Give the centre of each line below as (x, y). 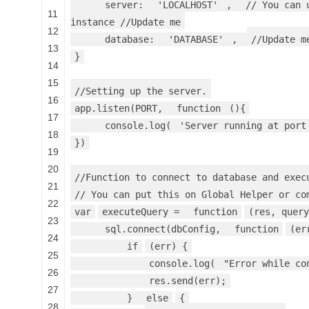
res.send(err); (188, 281)
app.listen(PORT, (121, 109)
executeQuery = (143, 212)
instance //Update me (126, 22)
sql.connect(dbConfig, (166, 229)
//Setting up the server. (141, 91)
